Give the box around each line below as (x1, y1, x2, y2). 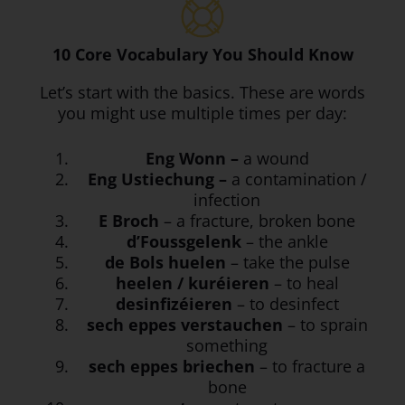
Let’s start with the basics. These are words (40, 81, 365, 104)
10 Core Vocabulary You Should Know (52, 43, 353, 66)
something (186, 334, 268, 357)
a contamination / (231, 168, 367, 191)
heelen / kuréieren (115, 272, 269, 295)
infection (193, 189, 260, 212)
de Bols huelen (104, 251, 226, 274)
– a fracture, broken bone (159, 210, 355, 232)
